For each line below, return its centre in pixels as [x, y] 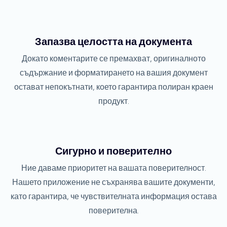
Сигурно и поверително [113, 151]
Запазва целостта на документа [113, 42]
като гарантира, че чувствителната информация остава [113, 197]
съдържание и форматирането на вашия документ [113, 73]
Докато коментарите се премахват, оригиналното [113, 59]
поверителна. [113, 211]
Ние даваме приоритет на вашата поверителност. [113, 168]
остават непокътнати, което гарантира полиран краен [113, 87]
